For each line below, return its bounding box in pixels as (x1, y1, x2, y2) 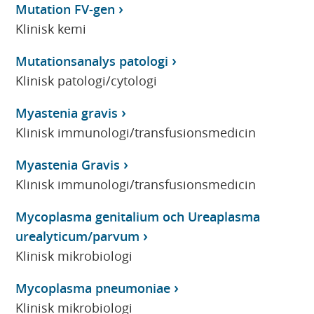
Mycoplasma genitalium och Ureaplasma (15, 207, 261, 225)
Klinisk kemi (15, 20, 87, 37)
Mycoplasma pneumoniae (15, 279, 171, 296)
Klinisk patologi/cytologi (15, 71, 158, 89)
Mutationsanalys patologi (15, 52, 169, 69)
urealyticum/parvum (15, 227, 140, 245)
